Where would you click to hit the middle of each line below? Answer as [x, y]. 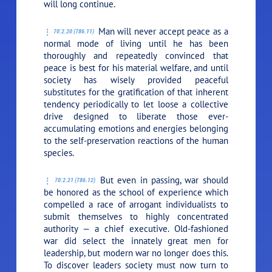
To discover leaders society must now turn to [136, 265]
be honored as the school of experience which [136, 192]
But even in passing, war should [162, 180]
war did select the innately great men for [136, 240]
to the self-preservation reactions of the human [136, 140]
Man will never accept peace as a [161, 31]
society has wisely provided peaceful [136, 80]
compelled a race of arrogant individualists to [136, 204]
